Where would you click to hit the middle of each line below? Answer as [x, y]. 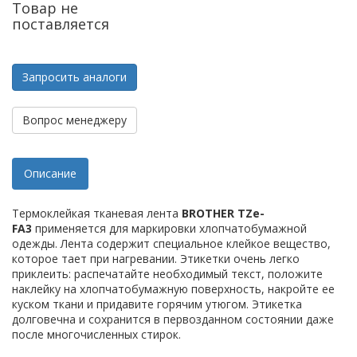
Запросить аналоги [75, 77]
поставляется [61, 24]
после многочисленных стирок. [96, 335]
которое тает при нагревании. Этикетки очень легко [156, 259]
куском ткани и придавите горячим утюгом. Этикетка [157, 304]
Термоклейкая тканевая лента [97, 214]
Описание [50, 174]
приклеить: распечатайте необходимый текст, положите [167, 274]
